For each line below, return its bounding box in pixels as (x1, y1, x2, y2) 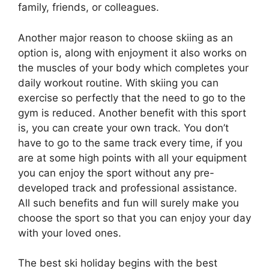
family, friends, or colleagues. (18, 1, 159, 14)
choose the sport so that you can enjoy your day (18, 211, 251, 224)
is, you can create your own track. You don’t (18, 121, 229, 134)
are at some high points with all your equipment (18, 151, 247, 164)
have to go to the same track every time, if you (18, 136, 243, 149)
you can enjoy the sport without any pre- (18, 166, 214, 179)
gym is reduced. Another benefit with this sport (18, 106, 246, 119)
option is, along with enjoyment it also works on (18, 46, 247, 59)
